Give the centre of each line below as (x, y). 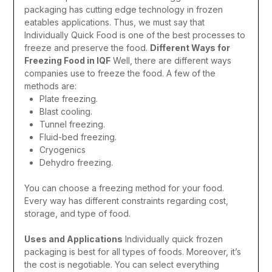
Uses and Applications (73, 239)
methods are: (50, 86)
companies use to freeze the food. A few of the (120, 73)
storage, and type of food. (77, 213)
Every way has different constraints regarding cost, (126, 200)
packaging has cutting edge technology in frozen (123, 9)
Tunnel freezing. (72, 124)
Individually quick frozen (174, 239)
